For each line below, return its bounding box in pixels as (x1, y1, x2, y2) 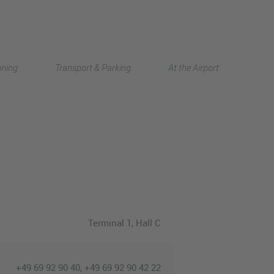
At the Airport (168, 61, 219, 73)
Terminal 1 (87, 216, 131, 229)
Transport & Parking (55, 61, 131, 73)
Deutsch (158, 49, 194, 62)
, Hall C (131, 216, 161, 229)
